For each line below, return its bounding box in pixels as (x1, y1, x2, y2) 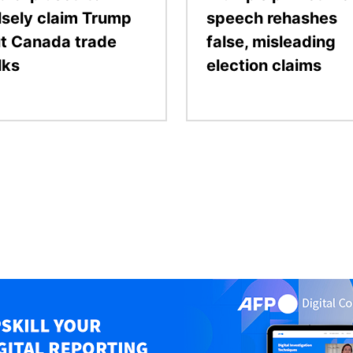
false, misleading (206, 32, 336, 51)
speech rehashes (206, 8, 337, 28)
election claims (206, 55, 321, 75)
